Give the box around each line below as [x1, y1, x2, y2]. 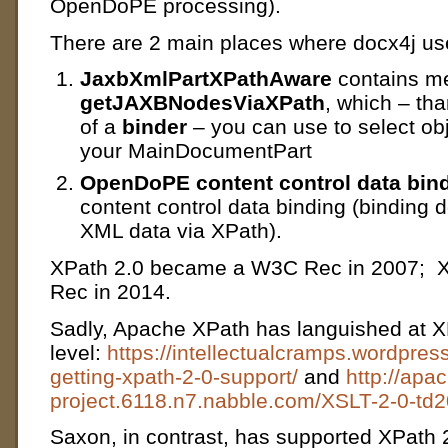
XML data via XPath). [80, 219, 282, 243]
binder [122, 115, 187, 139]
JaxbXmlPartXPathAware [80, 67, 332, 91]
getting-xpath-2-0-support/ [50, 364, 298, 388]
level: [50, 340, 107, 364]
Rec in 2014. [50, 280, 171, 304]
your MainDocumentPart [80, 139, 312, 163]
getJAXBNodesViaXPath [80, 91, 325, 115]
